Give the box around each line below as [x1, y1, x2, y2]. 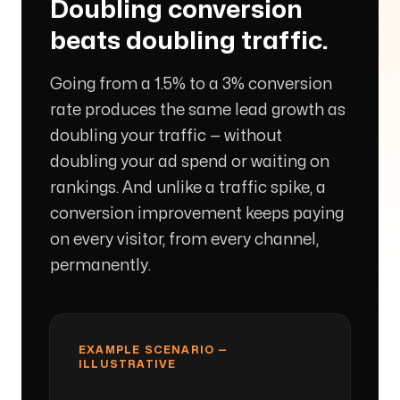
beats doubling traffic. [50, 29, 329, 54]
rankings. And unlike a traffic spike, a [50, 180, 326, 196]
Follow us [21, 150, 86, 164]
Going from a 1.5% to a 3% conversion [50, 77, 332, 92]
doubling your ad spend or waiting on [50, 154, 329, 170]
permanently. [50, 258, 151, 273]
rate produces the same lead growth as [50, 103, 346, 118]
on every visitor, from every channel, [50, 232, 319, 247]
